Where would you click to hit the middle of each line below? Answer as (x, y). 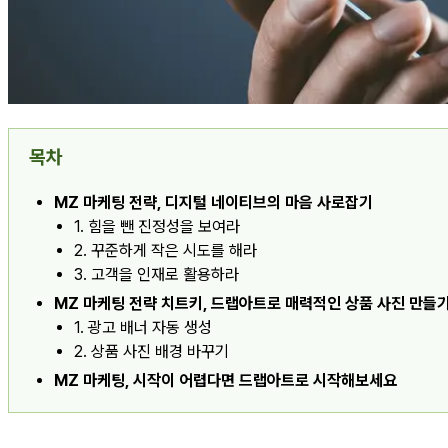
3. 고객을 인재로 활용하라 (156, 275)
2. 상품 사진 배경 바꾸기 (151, 352)
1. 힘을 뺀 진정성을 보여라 (157, 227)
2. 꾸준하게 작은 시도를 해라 (165, 251)
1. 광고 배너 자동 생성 (143, 328)
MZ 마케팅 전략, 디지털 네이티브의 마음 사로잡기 (213, 203)
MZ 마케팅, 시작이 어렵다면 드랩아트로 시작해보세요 (225, 381)
